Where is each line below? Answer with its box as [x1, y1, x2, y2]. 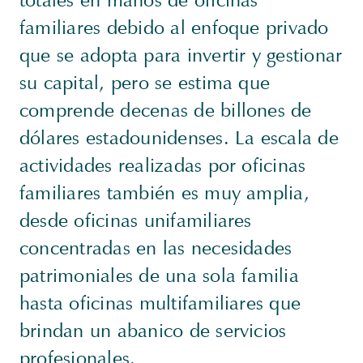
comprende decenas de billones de [19, 97, 312, 122]
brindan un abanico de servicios [19, 318, 287, 343]
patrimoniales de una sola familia [19, 263, 299, 288]
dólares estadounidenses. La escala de [19, 125, 339, 150]
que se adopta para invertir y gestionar [19, 42, 343, 67]
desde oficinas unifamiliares [19, 207, 252, 233]
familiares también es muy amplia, [19, 180, 310, 205]
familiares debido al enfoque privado [19, 15, 329, 40]
